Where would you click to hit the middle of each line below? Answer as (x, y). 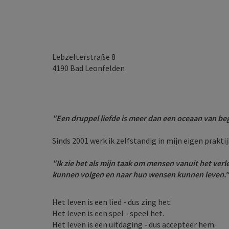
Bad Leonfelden (97, 68)
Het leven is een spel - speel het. (108, 213)
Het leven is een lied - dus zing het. (112, 202)
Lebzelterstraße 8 (84, 57)
